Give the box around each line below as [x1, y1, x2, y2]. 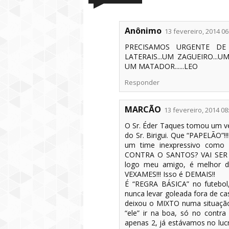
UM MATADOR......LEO [125, 61, 198, 71]
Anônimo [125, 25, 162, 36]
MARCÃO [125, 104, 161, 115]
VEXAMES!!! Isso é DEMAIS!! [125, 169, 215, 179]
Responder [125, 78, 159, 87]
